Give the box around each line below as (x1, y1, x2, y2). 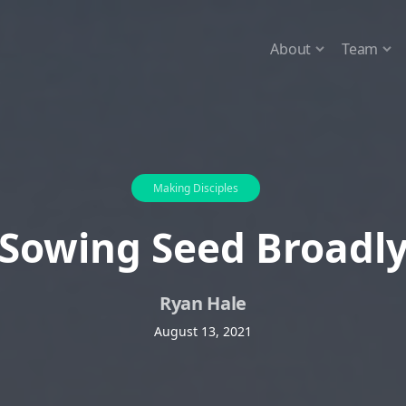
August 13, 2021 (154, 323, 252, 340)
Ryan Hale (159, 291, 246, 315)
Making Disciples (153, 180, 238, 196)
